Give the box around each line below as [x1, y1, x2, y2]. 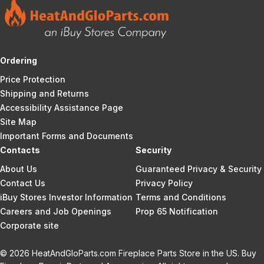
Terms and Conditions [135, 192, 226, 202]
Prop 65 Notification [135, 206, 218, 216]
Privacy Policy [135, 177, 193, 188]
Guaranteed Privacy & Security [135, 163, 262, 174]
